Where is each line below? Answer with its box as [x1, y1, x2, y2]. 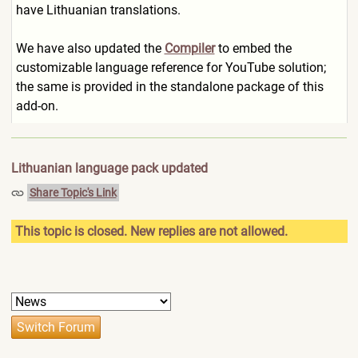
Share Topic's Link [29, 186, 117, 199]
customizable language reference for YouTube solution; [15, 60, 326, 75]
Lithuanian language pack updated [10, 161, 208, 176]
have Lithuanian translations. [15, 2, 181, 18]
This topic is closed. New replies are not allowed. [14, 224, 288, 239]
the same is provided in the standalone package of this [15, 79, 324, 94]
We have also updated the [15, 41, 165, 56]
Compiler [164, 41, 215, 56]
